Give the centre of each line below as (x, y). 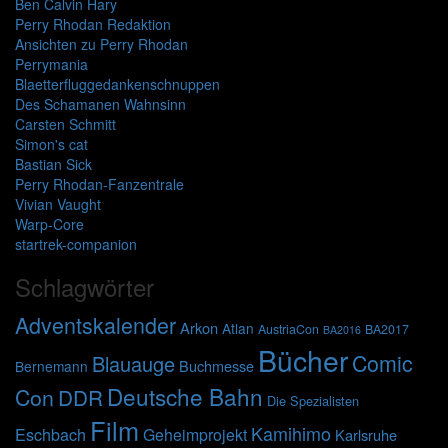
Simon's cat (51, 144)
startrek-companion (76, 244)
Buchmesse (216, 366)
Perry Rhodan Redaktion (93, 24)
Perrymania (51, 64)
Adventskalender (95, 325)
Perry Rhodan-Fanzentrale (99, 184)
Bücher (303, 360)
